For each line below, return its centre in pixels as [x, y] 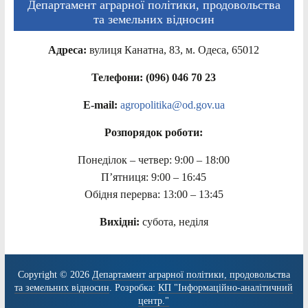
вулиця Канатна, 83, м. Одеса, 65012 [173, 49]
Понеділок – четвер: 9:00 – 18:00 [154, 159]
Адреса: [68, 49]
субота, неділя [174, 221]
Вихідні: [119, 221]
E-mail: [100, 104]
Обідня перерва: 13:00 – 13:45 [154, 194]
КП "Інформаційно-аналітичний [226, 287]
